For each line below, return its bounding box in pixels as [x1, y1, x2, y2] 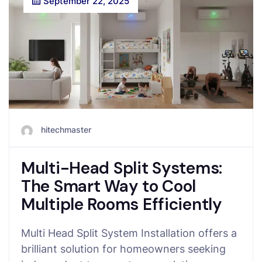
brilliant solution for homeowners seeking [21, 242, 226, 255]
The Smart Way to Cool [21, 175, 196, 197]
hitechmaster [41, 125, 91, 135]
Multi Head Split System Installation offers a [21, 226, 237, 239]
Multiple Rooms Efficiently [21, 193, 222, 215]
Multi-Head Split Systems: [21, 157, 222, 179]
